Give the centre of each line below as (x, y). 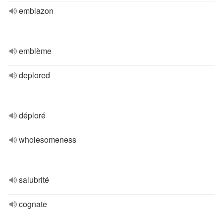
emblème (35, 51)
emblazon (36, 11)
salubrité (34, 180)
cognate (33, 204)
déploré (32, 115)
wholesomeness (48, 139)
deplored (34, 75)
